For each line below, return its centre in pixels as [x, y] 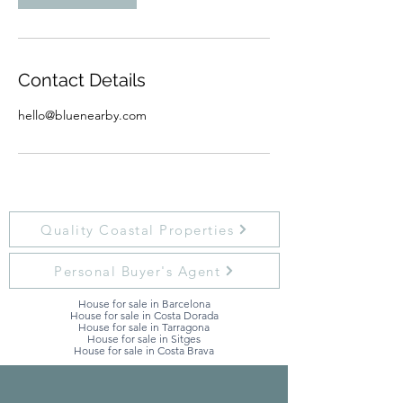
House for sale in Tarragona [144, 327]
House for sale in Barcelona [144, 304]
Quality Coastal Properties [137, 229]
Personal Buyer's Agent [137, 271]
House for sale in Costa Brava [144, 350]
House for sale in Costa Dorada [144, 315]
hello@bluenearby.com [82, 115]
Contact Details [82, 80]
